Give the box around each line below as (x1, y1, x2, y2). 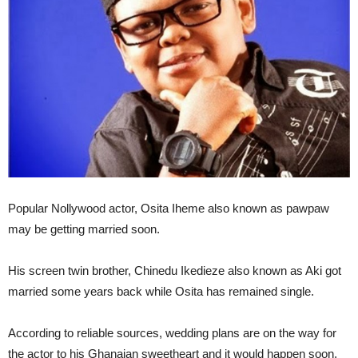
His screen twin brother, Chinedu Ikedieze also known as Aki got (8, 264, 341, 278)
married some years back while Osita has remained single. (8, 284, 314, 299)
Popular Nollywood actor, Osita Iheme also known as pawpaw (8, 201, 329, 216)
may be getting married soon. (8, 222, 160, 237)
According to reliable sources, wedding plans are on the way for (8, 326, 336, 340)
